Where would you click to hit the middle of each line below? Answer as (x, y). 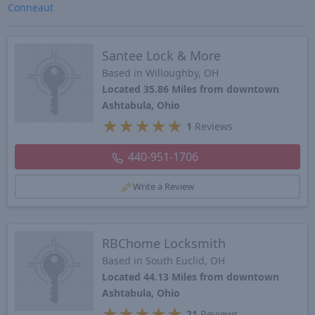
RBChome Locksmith (164, 244)
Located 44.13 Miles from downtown (191, 277)
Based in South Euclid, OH (164, 261)
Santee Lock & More (162, 55)
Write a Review (163, 187)
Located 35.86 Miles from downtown (191, 89)
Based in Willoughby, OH (161, 72)
